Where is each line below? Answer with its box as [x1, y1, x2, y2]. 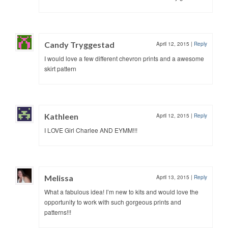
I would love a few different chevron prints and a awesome [44, 53, 204, 63]
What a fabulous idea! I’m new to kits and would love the [44, 187, 198, 196]
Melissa [44, 173, 73, 183]
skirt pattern [44, 64, 76, 73]
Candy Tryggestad [44, 39, 115, 49]
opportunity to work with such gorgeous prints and [44, 197, 181, 206]
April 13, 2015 [156, 173, 191, 181]
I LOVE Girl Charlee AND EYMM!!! [44, 125, 137, 134]
